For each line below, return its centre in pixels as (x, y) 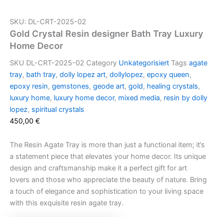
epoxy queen (168, 74)
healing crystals (172, 86)
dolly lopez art (83, 74)
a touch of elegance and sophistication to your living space (107, 192)
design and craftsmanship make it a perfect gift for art (98, 168)
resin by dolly (186, 98)
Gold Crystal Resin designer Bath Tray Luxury (107, 33)
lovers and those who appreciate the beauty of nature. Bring (108, 180)
